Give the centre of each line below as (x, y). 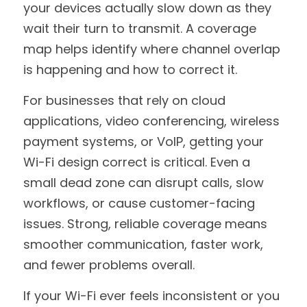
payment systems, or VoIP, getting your (144, 142)
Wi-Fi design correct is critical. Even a (137, 162)
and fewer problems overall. (109, 265)
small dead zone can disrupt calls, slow (144, 183)
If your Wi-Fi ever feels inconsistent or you (151, 296)
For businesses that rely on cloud (124, 100)
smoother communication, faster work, (143, 244)
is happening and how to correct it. (130, 70)
